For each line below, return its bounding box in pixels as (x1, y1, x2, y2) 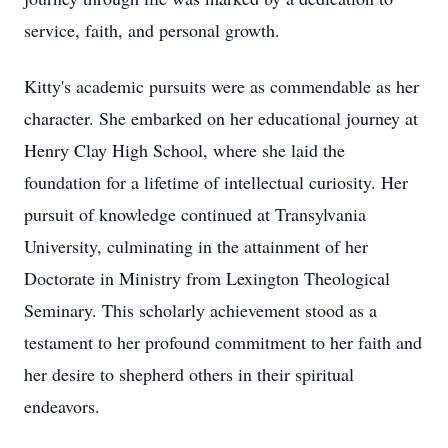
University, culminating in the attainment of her (24, 234, 368, 258)
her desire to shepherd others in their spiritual (24, 362, 354, 386)
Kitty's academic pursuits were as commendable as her (24, 74, 419, 98)
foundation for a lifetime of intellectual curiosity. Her (24, 170, 408, 194)
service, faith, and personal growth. (24, 18, 286, 42)
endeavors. (24, 394, 100, 418)
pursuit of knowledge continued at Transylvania (24, 202, 366, 226)
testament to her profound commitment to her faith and (24, 330, 422, 354)
